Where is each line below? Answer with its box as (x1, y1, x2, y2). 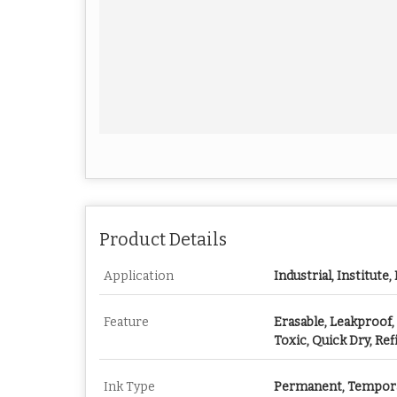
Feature (104, 315, 149, 331)
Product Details (99, 230, 227, 251)
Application (104, 269, 174, 284)
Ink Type (104, 379, 155, 395)
